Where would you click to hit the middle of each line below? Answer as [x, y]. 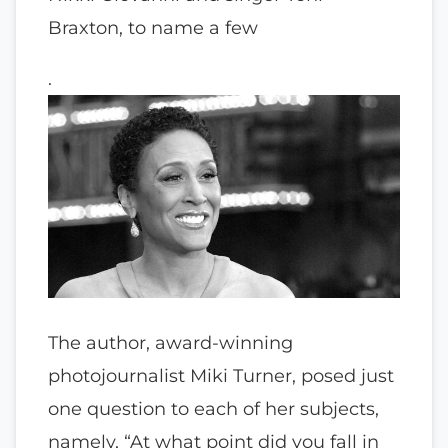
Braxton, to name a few [153, 27]
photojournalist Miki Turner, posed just [221, 376]
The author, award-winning [170, 343]
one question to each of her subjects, [213, 409]
